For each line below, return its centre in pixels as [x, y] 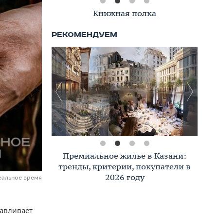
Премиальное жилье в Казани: [125, 156]
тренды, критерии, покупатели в [125, 166]
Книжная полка [125, 13]
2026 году [125, 177]
